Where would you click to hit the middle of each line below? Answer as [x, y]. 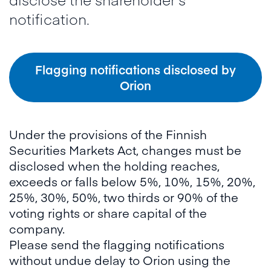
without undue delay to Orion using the [120, 260]
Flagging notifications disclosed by [135, 69]
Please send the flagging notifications [117, 244]
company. [37, 228]
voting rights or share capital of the [108, 213]
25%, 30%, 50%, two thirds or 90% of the [124, 197]
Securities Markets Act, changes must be [125, 150]
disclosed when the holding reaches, [114, 165]
